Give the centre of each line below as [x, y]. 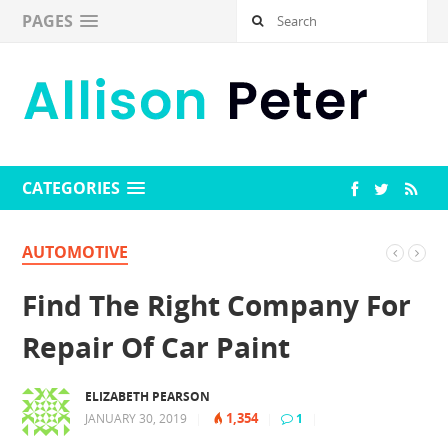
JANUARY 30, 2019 [136, 418]
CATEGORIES [71, 187]
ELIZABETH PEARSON [148, 396]
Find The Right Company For [217, 304]
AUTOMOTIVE [75, 251]
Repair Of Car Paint [156, 346]
